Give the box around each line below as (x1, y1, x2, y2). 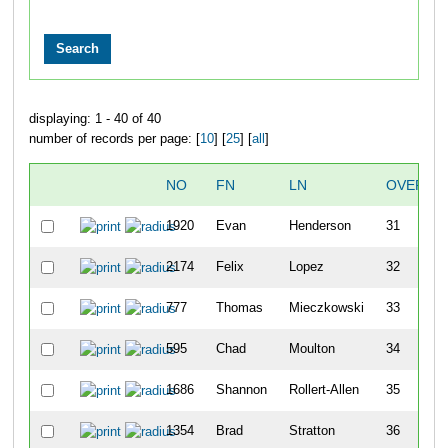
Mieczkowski (288, 300, 364, 315)
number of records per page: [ (28, 131, 200, 146)
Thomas (215, 300, 263, 315)
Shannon (215, 382, 267, 397)
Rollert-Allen (288, 382, 359, 397)
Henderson (288, 218, 351, 233)
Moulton (288, 341, 335, 356)
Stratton (288, 423, 335, 438)
